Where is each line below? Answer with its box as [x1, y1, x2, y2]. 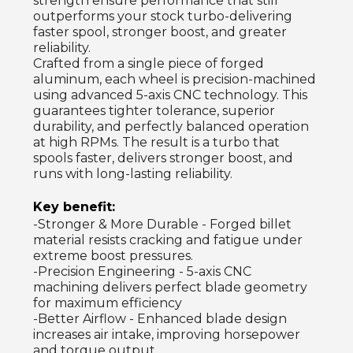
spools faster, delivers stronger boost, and [33, 150, 293, 166]
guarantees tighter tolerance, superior [33, 103, 275, 119]
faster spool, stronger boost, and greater [33, 24, 287, 40]
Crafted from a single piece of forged [33, 56, 264, 72]
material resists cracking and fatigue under [33, 232, 303, 248]
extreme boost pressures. [33, 248, 193, 264]
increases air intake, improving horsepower [33, 327, 300, 343]
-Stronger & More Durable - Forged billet [33, 217, 292, 232]
